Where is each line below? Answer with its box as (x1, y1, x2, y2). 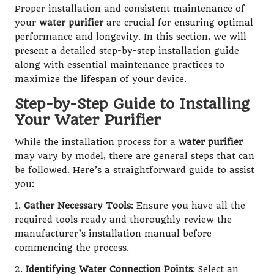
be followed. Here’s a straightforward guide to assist (15, 165, 254, 176)
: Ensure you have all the (131, 200, 245, 211)
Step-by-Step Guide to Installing (15, 95, 250, 113)
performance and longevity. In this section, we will (15, 31, 246, 42)
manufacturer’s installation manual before (15, 228, 212, 239)
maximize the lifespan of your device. (15, 73, 187, 84)
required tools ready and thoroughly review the (15, 214, 232, 225)
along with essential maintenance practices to (15, 59, 224, 70)
